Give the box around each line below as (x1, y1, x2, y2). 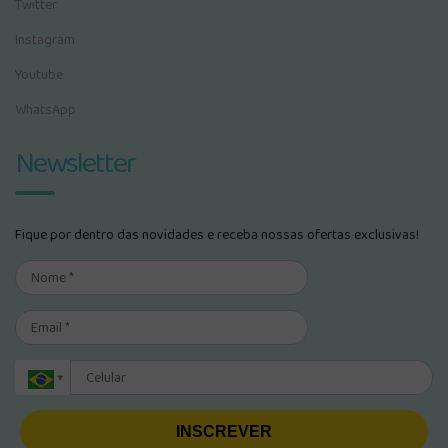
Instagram (15, 29, 75, 51)
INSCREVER (176, 422, 272, 440)
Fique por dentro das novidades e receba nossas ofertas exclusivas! (15, 224, 419, 246)
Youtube (15, 64, 63, 86)
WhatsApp (15, 99, 76, 121)
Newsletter (15, 140, 135, 188)
